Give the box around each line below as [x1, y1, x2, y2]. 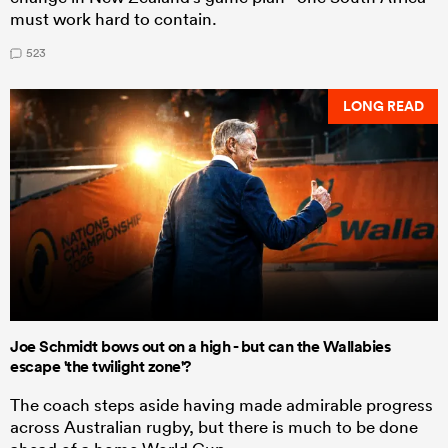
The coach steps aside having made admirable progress [10, 394, 433, 416]
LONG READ [342, 96, 424, 117]
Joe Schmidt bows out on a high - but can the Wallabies [10, 336, 390, 358]
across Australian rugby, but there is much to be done [10, 416, 418, 438]
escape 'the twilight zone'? [10, 356, 191, 378]
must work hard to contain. [10, 7, 217, 29]
